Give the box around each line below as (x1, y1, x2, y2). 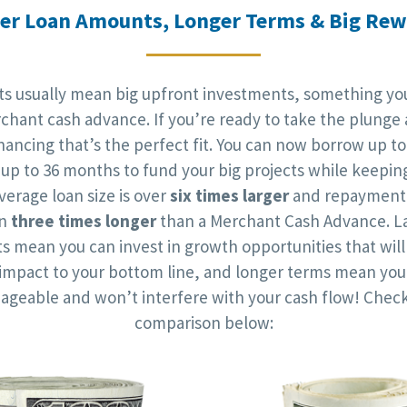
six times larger (170, 184, 289, 207)
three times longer (11, 210, 156, 233)
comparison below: (134, 312, 273, 334)
